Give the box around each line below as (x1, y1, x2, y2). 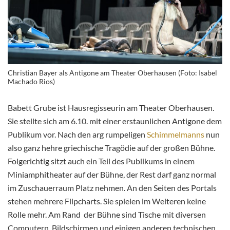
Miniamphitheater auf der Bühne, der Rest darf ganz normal (8, 169, 216, 180)
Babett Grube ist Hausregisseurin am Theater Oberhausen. (8, 103, 214, 113)
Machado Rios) (8, 77, 55, 86)
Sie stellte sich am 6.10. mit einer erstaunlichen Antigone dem (8, 116, 222, 126)
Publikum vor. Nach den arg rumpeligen (8, 129, 147, 140)
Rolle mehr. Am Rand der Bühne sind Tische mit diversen (8, 209, 206, 220)
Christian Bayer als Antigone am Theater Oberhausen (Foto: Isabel (8, 68, 217, 78)
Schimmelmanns (147, 129, 204, 140)
